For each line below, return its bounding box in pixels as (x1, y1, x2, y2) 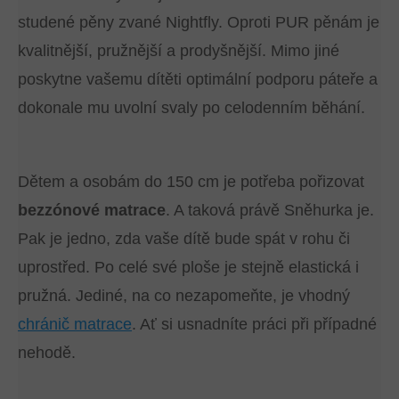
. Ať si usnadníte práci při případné (132, 315, 377, 333)
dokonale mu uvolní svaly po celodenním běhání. (18, 99, 365, 117)
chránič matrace (18, 315, 132, 333)
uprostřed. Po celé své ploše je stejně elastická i (18, 258, 359, 276)
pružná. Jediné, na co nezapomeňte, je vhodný (18, 287, 350, 305)
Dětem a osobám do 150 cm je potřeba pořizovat (18, 173, 364, 191)
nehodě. (18, 344, 76, 362)
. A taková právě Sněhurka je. (166, 201, 374, 219)
